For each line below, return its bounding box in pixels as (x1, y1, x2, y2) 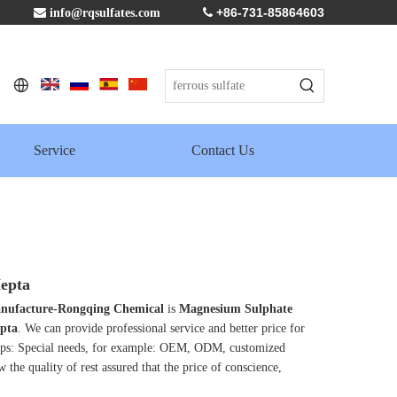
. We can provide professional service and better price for (18, 321, 305, 335)
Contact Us (191, 142, 254, 158)
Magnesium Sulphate (179, 301, 292, 315)
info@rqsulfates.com (50, 6, 171, 19)
